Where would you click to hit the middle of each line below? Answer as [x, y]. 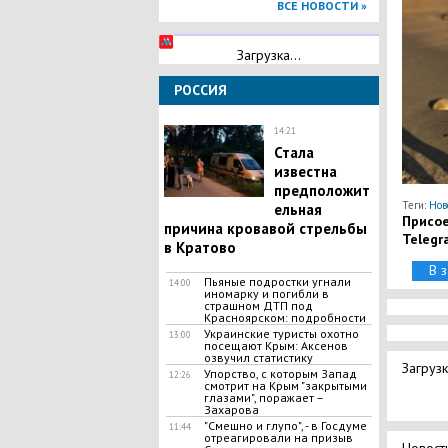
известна [305, 171]
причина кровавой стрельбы [265, 228]
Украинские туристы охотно [281, 333]
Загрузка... [268, 55]
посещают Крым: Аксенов [275, 345]
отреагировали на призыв [278, 437]
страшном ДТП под [258, 305]
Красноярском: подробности [284, 317]
